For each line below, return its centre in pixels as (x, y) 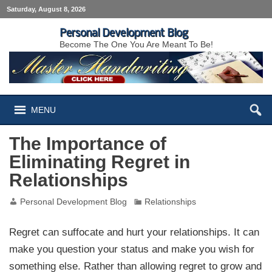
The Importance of (88, 144)
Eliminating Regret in (100, 162)
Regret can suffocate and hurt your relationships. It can (134, 232)
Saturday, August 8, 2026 (46, 9)
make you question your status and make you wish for (132, 249)
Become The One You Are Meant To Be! (136, 44)
